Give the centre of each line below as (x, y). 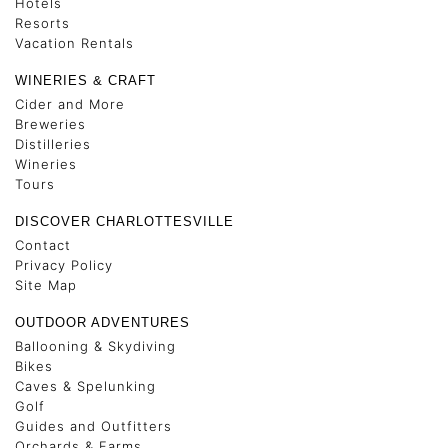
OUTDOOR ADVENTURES (102, 323)
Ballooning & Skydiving (95, 346)
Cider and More (70, 104)
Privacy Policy (64, 265)
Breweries (50, 124)
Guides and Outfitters (93, 426)
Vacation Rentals (74, 43)
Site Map (46, 285)
